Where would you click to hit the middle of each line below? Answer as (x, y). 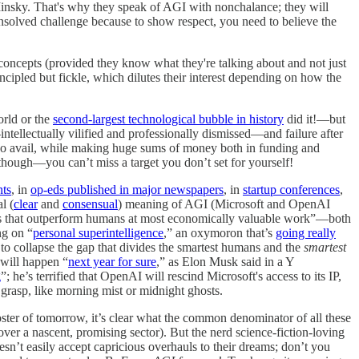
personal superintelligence (98, 232)
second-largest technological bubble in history (168, 119)
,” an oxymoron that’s (220, 232)
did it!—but (315, 119)
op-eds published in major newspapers (127, 189)
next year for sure (112, 261)
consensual (90, 204)
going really (306, 232)
